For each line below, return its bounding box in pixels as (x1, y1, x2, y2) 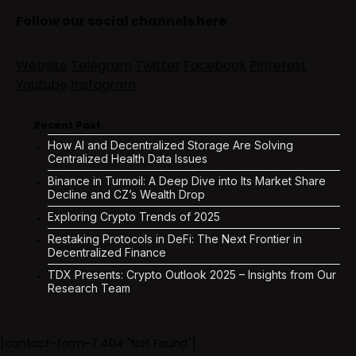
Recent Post (33, 118, 101, 132)
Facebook (184, 56, 246, 75)
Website (16, 56, 68, 75)
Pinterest (250, 56, 307, 75)
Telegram (71, 56, 132, 75)
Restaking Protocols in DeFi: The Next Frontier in (48, 231, 302, 246)
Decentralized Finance (48, 245, 166, 259)
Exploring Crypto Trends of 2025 (48, 209, 220, 223)
